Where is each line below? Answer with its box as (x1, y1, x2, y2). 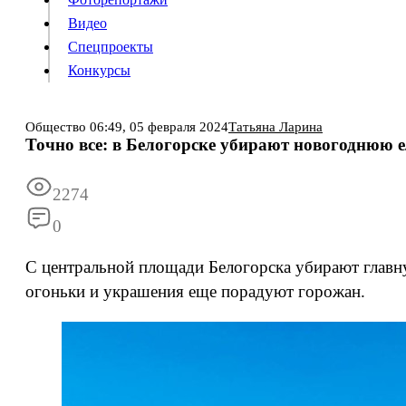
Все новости (211, 170, 288, 186)
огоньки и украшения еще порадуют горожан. (25, 282, 370, 301)
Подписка (99, 170, 160, 186)
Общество (25, 120, 86, 134)
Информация (18, 170, 99, 186)
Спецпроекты (68, 39, 153, 54)
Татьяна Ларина (228, 120, 323, 134)
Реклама (160, 170, 211, 186)
